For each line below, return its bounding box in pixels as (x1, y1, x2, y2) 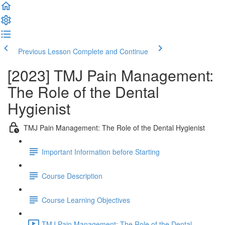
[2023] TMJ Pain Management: (8, 64, 213, 86)
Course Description (42, 170, 102, 181)
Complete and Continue (73, 46, 148, 56)
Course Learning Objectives (42, 194, 130, 205)
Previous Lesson (18, 46, 71, 56)
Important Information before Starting (42, 146, 160, 157)
